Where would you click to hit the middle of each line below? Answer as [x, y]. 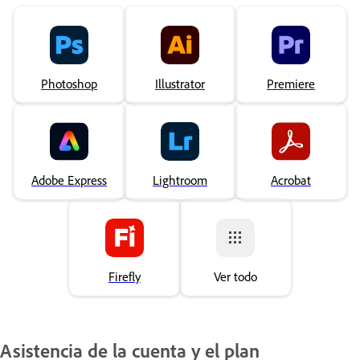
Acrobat [291, 180]
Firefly [125, 276]
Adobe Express [69, 180]
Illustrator [180, 83]
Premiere [291, 83]
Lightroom [180, 180]
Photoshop [69, 83]
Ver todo [235, 276]
